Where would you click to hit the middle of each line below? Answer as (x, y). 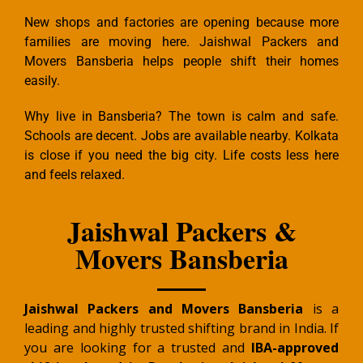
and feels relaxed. (75, 175)
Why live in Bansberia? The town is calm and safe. (181, 117)
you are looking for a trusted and (138, 348)
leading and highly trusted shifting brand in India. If (181, 329)
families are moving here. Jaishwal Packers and (181, 42)
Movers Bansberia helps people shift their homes (181, 62)
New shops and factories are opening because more (181, 23)
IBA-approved (295, 348)
